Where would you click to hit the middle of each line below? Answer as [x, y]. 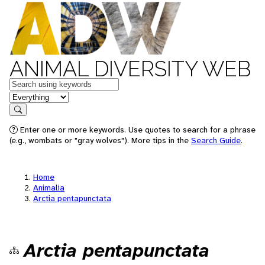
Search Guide [216, 140]
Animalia [49, 188]
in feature [28, 96]
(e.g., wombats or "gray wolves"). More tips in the [100, 140]
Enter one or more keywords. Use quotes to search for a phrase [137, 130]
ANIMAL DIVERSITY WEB [130, 69]
